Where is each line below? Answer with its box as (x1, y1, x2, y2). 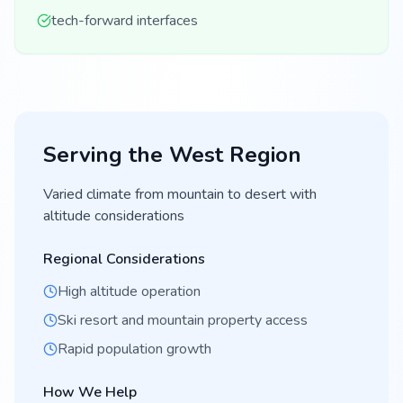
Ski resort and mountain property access (58, 310, 308, 330)
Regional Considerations (43, 249, 205, 269)
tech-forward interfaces (51, 11, 198, 31)
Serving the (43, 140, 169, 169)
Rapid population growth (58, 339, 211, 359)
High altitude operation (58, 282, 201, 301)
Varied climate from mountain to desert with (43, 184, 317, 204)
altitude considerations (43, 206, 184, 226)
